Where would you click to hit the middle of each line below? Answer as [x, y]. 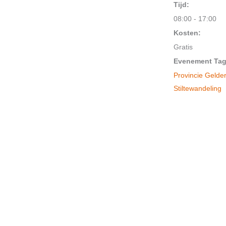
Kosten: [187, 33]
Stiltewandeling [197, 88]
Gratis [183, 47]
